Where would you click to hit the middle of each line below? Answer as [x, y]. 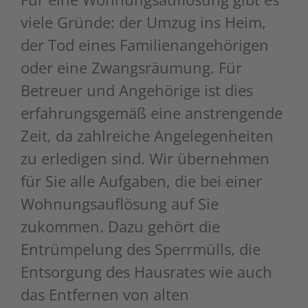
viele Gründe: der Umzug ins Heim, [143, 22]
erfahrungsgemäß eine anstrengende [152, 113]
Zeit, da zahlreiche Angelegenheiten [147, 135]
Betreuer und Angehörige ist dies [137, 90]
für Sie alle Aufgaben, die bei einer [141, 181]
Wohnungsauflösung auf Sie [120, 203]
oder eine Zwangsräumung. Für [131, 67]
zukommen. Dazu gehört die [120, 226]
